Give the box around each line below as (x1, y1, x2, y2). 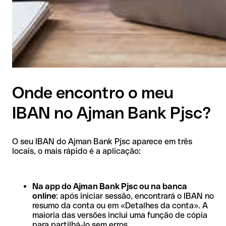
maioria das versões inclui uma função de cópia (32, 210, 207, 220)
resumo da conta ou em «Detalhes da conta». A (32, 200, 208, 210)
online (32, 191, 56, 201)
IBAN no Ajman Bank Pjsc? (12, 103, 211, 123)
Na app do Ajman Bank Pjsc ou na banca (32, 181, 187, 191)
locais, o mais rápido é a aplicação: (12, 146, 141, 156)
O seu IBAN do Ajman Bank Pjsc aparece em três (12, 136, 192, 146)
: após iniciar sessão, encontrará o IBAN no (56, 191, 214, 201)
